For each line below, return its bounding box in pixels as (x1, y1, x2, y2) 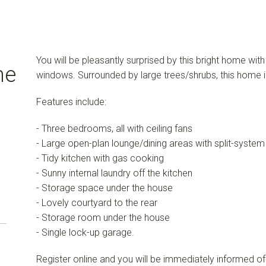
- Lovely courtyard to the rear (36, 197, 157, 208)
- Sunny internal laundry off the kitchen (36, 167, 192, 179)
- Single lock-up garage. (36, 226, 134, 238)
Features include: (36, 96, 106, 107)
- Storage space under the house (36, 182, 173, 194)
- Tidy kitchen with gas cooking (36, 152, 164, 164)
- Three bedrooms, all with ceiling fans (36, 122, 192, 134)
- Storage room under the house (36, 211, 170, 223)
